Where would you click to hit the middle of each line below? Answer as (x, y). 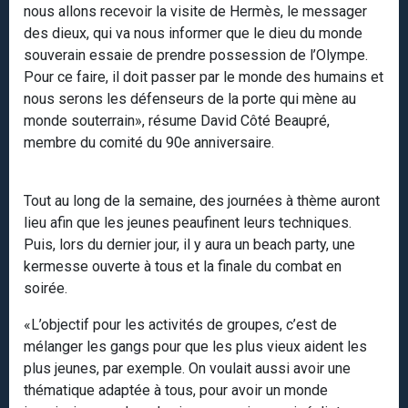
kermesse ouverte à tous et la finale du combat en (183, 267)
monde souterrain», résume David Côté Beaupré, (177, 121)
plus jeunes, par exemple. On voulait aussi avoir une (187, 369)
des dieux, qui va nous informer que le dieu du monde (193, 34)
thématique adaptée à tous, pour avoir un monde (176, 391)
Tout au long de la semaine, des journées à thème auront (202, 201)
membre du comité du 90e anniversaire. (149, 143)
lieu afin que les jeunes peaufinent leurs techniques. (188, 223)
